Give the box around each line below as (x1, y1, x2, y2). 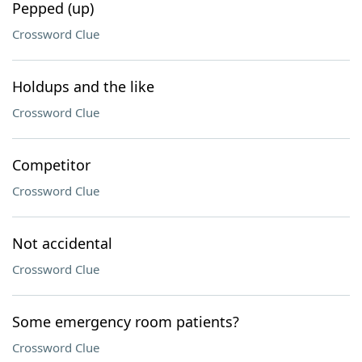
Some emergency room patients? (12, 312, 239, 331)
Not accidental (12, 234, 112, 253)
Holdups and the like (12, 77, 154, 96)
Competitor (12, 155, 90, 175)
